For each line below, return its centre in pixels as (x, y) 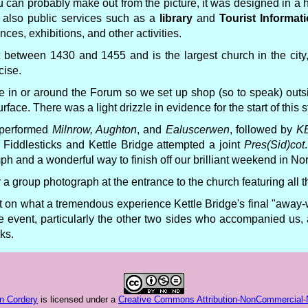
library (176, 18)
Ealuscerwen (197, 130)
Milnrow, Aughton (94, 130)
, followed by (263, 130)
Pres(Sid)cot (275, 145)
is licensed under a (78, 299)
